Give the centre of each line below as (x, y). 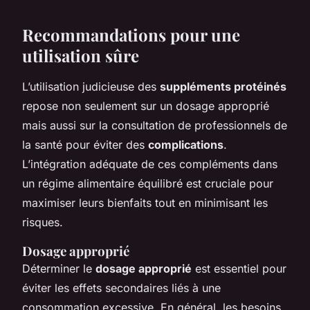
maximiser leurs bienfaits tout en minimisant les (145, 202)
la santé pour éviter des (85, 144)
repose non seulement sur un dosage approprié (146, 106)
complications (186, 144)
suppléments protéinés (223, 86)
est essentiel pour (239, 268)
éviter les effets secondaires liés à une (121, 288)
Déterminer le (59, 268)
